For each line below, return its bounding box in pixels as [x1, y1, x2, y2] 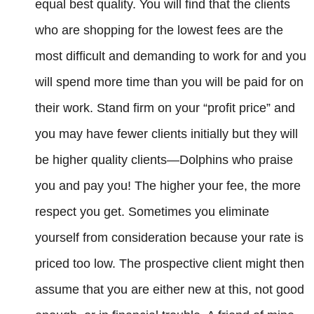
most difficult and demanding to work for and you [35, 49, 306, 64]
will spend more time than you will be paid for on [35, 75, 303, 90]
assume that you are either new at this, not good [35, 282, 304, 297]
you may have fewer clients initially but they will [35, 127, 298, 142]
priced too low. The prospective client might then [35, 257, 304, 271]
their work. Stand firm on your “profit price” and [35, 101, 295, 116]
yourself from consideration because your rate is [35, 231, 303, 245]
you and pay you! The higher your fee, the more [35, 179, 301, 193]
